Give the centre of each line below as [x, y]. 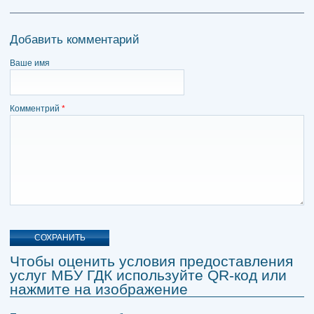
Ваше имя [30, 63]
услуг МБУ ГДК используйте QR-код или [148, 275]
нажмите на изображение [99, 289]
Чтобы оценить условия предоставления [151, 261]
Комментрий [36, 109]
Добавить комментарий [75, 40]
